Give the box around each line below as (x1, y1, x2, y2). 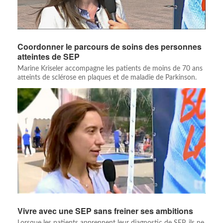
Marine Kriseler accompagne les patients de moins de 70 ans (17, 65, 203, 73)
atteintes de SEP (17, 51, 80, 63)
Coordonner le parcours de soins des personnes (17, 41, 202, 53)
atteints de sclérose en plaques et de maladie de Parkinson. (17, 74, 197, 82)
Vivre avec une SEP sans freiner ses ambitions (17, 205, 193, 217)
